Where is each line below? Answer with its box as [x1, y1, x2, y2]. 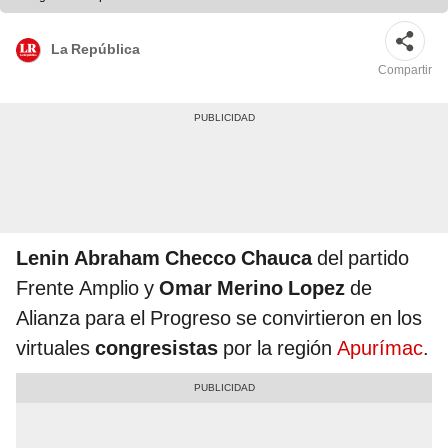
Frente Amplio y [16, 276, 159, 301]
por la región [223, 336, 337, 361]
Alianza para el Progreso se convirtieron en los [16, 306, 422, 331]
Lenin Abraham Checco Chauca [16, 246, 312, 271]
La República [51, 40, 140, 57]
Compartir [378, 63, 432, 78]
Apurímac [337, 336, 423, 361]
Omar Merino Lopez [159, 276, 345, 301]
